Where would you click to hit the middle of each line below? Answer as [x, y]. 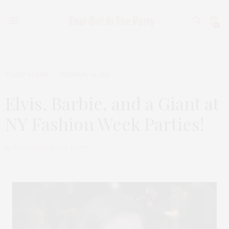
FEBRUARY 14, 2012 [84, 75]
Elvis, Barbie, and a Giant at [112, 103]
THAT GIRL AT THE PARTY [51, 148]
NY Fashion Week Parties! [105, 124]
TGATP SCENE [27, 75]
